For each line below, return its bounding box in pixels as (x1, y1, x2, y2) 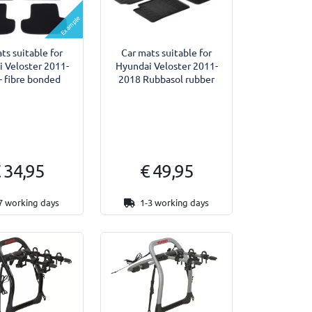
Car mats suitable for (121, 46, 212, 59)
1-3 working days (138, 196, 210, 208)
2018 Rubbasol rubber (118, 72, 215, 86)
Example (58, 13, 82, 38)
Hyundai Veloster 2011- (115, 59, 218, 72)
